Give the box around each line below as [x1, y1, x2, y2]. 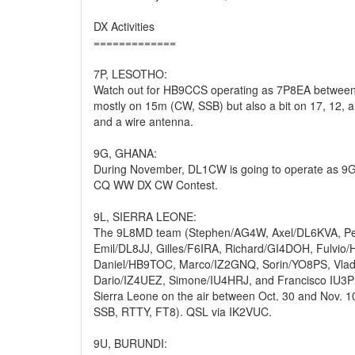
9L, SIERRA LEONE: [94, 208, 197, 224]
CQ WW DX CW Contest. [94, 177, 218, 193]
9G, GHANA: [94, 145, 157, 161]
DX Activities [94, 18, 155, 34]
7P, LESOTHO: [94, 66, 167, 82]
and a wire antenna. [94, 113, 193, 129]
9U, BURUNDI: [94, 335, 167, 351]
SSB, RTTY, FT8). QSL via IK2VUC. [94, 303, 272, 319]
